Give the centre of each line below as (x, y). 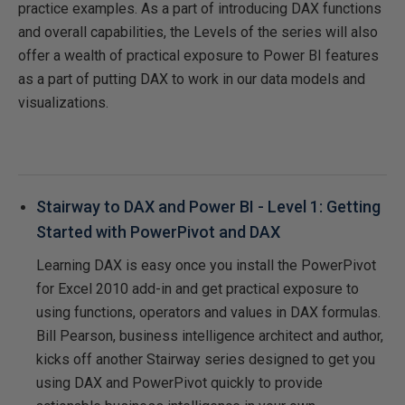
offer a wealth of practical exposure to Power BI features (198, 55)
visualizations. (63, 102)
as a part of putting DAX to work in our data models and (192, 79)
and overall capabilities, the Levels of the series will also (198, 32)
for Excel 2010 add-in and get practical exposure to (198, 288)
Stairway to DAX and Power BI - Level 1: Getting (208, 206)
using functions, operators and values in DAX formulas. (208, 312)
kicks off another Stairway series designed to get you (206, 359)
